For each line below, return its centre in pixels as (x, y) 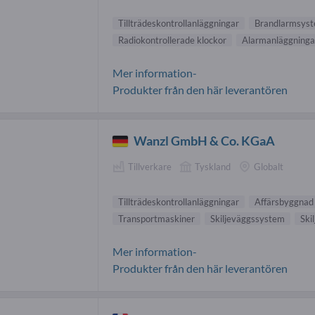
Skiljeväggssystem (247, 218)
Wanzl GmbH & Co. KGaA (205, 141)
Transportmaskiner (156, 218)
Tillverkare (150, 167)
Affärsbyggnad (284, 201)
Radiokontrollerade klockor (172, 40)
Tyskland (213, 167)
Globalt (269, 167)
